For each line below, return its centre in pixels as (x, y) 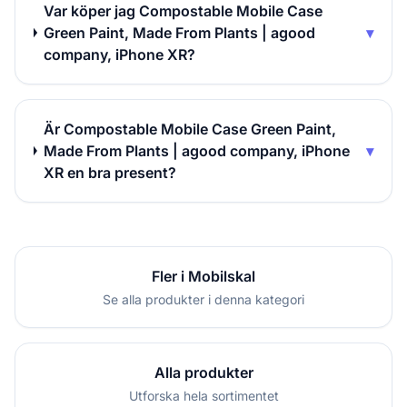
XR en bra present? (110, 173)
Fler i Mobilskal (203, 276)
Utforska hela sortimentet (203, 396)
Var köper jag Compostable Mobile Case (184, 11)
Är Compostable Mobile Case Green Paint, (190, 129)
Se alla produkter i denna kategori (203, 299)
